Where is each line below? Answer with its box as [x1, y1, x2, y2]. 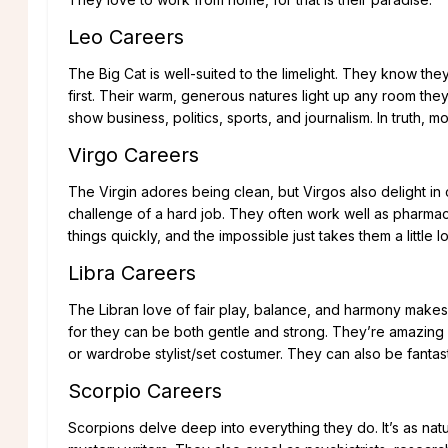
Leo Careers [68, 25, 184, 50]
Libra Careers [68, 261, 196, 286]
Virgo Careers [68, 143, 199, 168]
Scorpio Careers [68, 379, 222, 404]
